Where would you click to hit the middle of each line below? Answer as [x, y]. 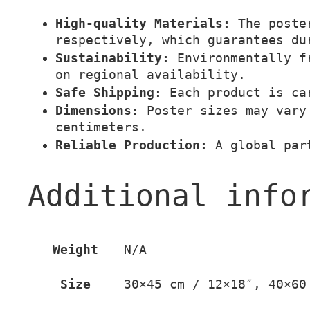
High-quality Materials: [143, 23]
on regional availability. [151, 74]
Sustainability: [112, 57]
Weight [75, 250]
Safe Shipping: [109, 92]
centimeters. [101, 127]
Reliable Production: [131, 145]
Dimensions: [97, 110]
